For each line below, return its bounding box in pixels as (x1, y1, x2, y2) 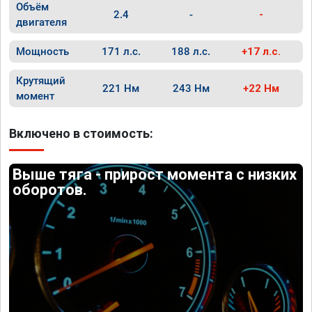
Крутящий (16, 75, 65, 87)
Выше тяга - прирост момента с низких (13, 166, 297, 183)
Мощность (16, 45, 69, 58)
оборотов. (13, 181, 88, 198)
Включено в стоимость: (9, 126, 153, 141)
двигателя (16, 16, 67, 29)
